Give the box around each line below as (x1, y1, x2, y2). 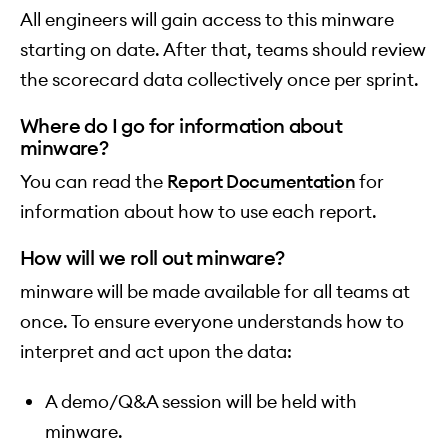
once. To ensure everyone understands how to (20, 310, 404, 334)
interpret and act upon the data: (20, 340, 292, 364)
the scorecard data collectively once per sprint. (20, 68, 419, 92)
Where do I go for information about (20, 113, 342, 139)
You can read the (20, 170, 167, 194)
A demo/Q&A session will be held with (45, 390, 357, 414)
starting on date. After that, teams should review (20, 38, 426, 62)
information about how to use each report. (20, 200, 377, 224)
